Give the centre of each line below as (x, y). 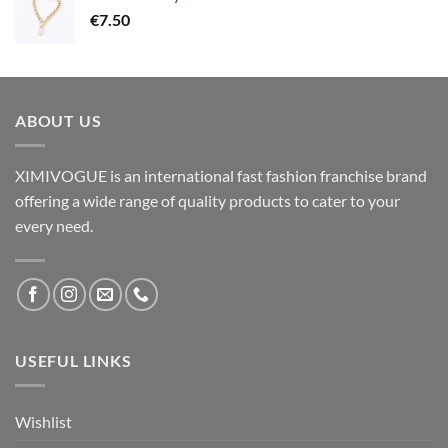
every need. (54, 226)
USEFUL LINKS (73, 360)
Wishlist (43, 421)
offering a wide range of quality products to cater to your (207, 201)
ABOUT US (58, 121)
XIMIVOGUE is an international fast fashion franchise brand (221, 176)
